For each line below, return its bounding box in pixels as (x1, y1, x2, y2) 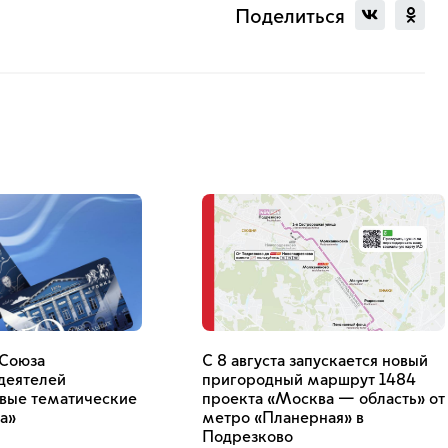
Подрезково (202, 429, 293, 445)
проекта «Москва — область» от (202, 391, 445, 407)
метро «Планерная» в (202, 410, 364, 426)
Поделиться (235, 7, 346, 27)
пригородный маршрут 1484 (202, 372, 416, 388)
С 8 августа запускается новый (202, 353, 428, 369)
